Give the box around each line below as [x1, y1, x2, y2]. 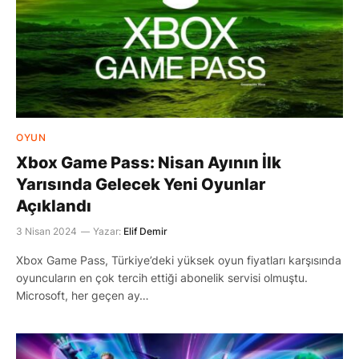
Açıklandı [16, 196, 91, 216]
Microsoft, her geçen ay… [16, 288, 149, 302]
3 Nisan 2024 [16, 225, 77, 237]
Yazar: [93, 225, 121, 237]
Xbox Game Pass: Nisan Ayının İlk [16, 153, 281, 172]
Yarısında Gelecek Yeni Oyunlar [16, 175, 265, 194]
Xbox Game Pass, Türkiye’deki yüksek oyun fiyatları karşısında [16, 253, 341, 267]
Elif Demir [123, 225, 167, 237]
